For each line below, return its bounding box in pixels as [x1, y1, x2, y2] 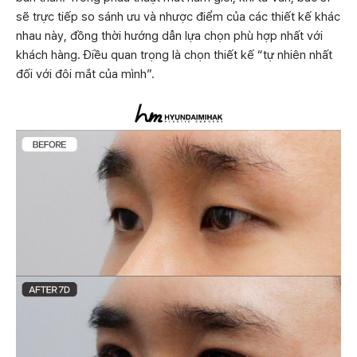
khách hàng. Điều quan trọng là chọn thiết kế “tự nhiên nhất [16, 48, 332, 62]
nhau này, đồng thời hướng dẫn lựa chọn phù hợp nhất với [16, 29, 323, 43]
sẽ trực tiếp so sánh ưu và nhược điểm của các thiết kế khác [16, 10, 340, 24]
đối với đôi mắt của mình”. [16, 67, 155, 81]
